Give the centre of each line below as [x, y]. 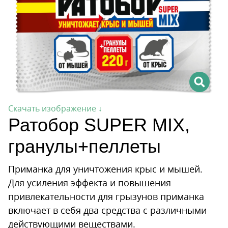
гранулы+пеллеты [84, 146]
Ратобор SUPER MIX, [99, 125]
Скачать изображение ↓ [55, 108]
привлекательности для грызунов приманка [106, 197]
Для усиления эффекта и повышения [90, 183]
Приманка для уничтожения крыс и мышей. [105, 169]
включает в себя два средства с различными [107, 210]
